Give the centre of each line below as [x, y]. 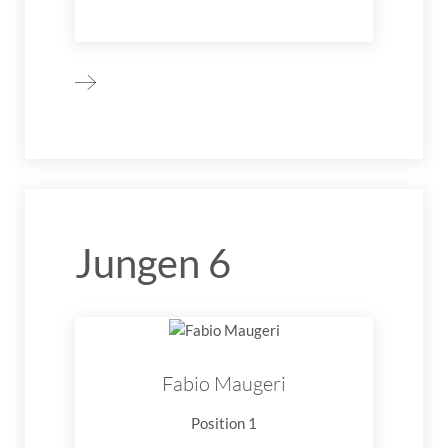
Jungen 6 [153, 262]
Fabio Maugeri [224, 383]
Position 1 [224, 422]
